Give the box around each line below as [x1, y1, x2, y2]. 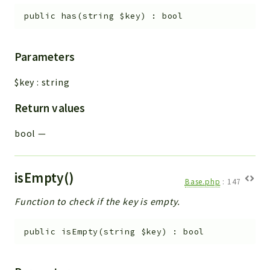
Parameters [14, 49, 75, 64]
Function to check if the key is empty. [14, 195, 180, 207]
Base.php [184, 177, 221, 187]
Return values [14, 100, 86, 115]
